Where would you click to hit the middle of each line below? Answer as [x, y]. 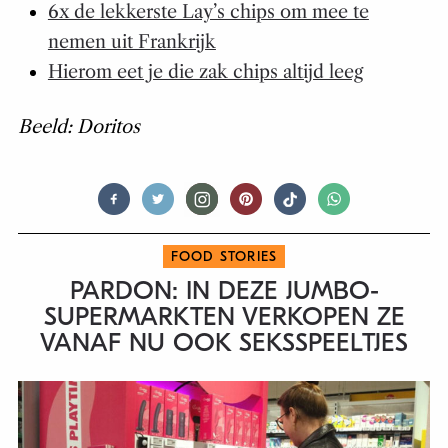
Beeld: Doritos [78, 126]
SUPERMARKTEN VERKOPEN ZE [224, 316]
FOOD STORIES [224, 256]
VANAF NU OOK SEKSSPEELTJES [224, 342]
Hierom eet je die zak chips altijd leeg [205, 71]
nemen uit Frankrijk [131, 41]
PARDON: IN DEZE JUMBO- [224, 290]
